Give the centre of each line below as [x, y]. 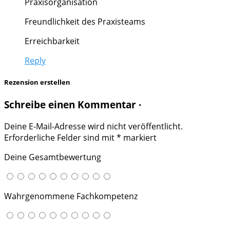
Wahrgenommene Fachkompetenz [71, 196]
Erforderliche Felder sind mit [60, 137]
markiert [139, 137]
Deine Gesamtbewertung [53, 157]
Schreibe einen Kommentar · [73, 104]
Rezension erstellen [37, 82]
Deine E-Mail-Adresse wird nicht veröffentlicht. [93, 126]
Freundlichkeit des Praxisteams [85, 21]
